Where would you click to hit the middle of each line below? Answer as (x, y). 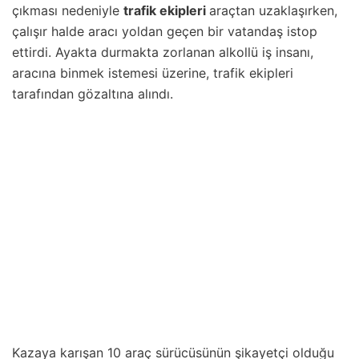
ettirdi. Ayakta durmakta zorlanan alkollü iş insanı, (163, 52)
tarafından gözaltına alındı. (93, 94)
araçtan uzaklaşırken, (273, 11)
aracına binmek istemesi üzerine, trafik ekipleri (153, 73)
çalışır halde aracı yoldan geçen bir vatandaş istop (165, 32)
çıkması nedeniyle (68, 11)
